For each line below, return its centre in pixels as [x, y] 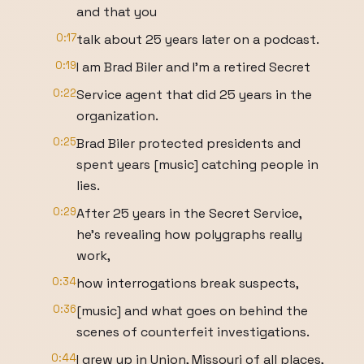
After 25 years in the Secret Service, [189, 213]
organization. [117, 116]
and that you [117, 12]
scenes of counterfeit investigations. [193, 332]
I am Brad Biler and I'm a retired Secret [193, 67]
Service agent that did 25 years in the [194, 95]
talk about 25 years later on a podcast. [198, 39]
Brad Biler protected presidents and [188, 143]
